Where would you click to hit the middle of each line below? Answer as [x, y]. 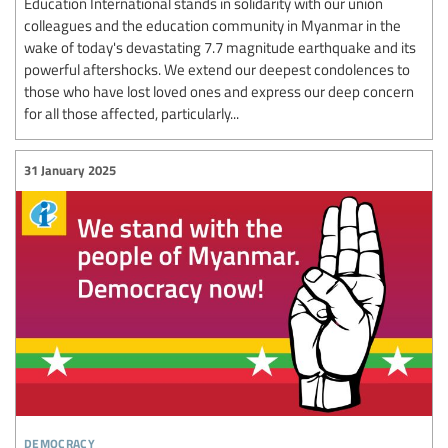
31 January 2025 [70, 170]
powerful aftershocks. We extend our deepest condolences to [217, 68]
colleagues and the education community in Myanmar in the [212, 24]
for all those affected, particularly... [131, 112]
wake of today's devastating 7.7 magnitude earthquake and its [220, 46]
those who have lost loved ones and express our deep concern [219, 90]
